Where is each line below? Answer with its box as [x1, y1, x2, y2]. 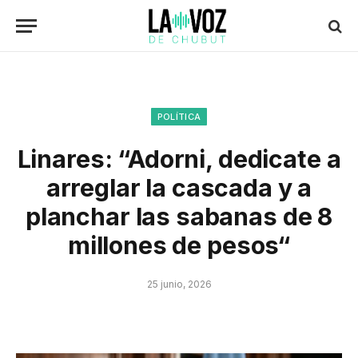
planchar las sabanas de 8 [25, 202, 333, 231]
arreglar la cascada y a [46, 173, 312, 202]
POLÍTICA [157, 111, 201, 122]
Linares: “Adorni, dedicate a [17, 145, 341, 173]
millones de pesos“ [67, 231, 291, 260]
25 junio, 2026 [146, 278, 212, 290]
